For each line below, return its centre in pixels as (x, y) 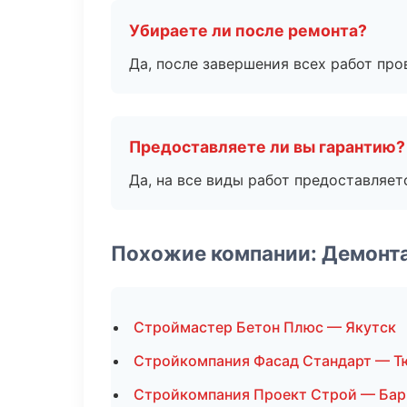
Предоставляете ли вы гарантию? (267, 147)
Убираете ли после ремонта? (248, 30)
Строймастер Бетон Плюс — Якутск (265, 327)
